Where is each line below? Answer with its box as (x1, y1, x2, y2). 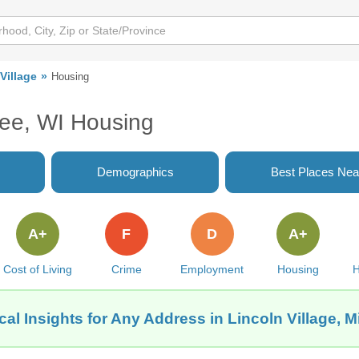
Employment (180, 263, 244, 276)
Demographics (96, 165, 174, 179)
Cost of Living (2, 263, 72, 276)
